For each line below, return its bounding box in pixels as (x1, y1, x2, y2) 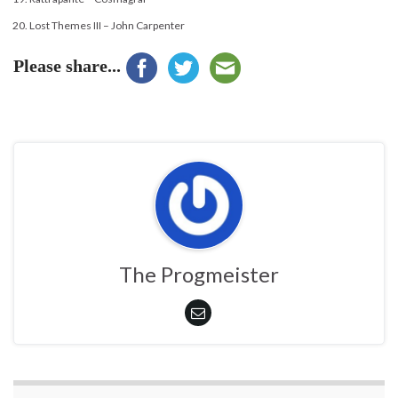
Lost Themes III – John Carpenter (29, 18, 185, 32)
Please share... (13, 55, 121, 76)
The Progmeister (119, 260, 279, 287)
